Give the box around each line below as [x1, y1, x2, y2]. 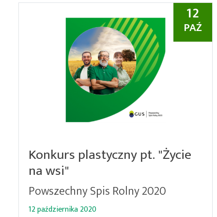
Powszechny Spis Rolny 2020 [29, 182, 166, 201]
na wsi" [29, 159, 69, 182]
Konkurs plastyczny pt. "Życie [29, 143, 191, 166]
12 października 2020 [29, 203, 96, 216]
